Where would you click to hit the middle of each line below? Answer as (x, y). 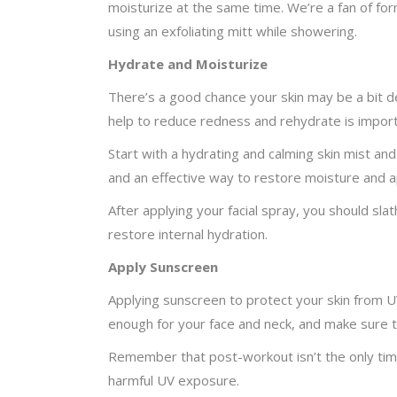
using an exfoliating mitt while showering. (233, 31)
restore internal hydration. (188, 234)
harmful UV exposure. (174, 380)
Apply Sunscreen (163, 266)
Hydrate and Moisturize (188, 63)
